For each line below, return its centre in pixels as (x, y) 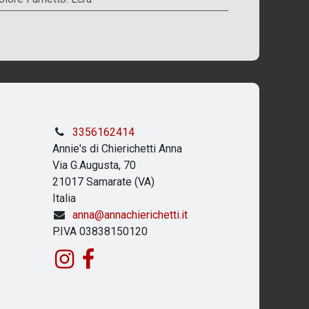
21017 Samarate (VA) (103, 182)
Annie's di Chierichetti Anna (117, 149)
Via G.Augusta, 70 (94, 165)
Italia (64, 198)
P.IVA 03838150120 (100, 231)
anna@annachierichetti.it (130, 215)
